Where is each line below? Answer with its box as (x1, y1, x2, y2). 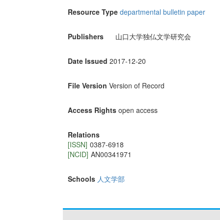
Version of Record (109, 81, 165, 91)
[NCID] (67, 149, 88, 160)
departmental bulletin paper (119, 7, 205, 17)
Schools (67, 174, 95, 184)
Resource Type (67, 7, 118, 17)
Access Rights (67, 105, 116, 115)
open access (118, 105, 158, 115)
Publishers (67, 31, 104, 42)
